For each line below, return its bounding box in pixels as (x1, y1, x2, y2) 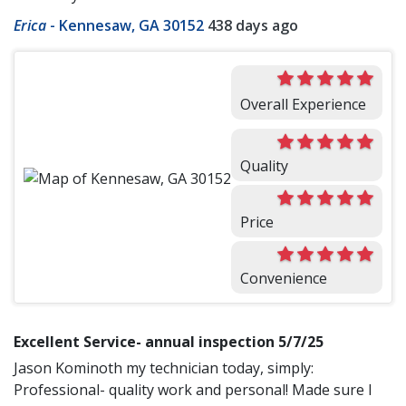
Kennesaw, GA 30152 (59, 15, 204, 36)
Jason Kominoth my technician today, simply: (14, 358, 314, 379)
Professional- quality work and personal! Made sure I (14, 380, 372, 401)
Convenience (240, 268, 327, 289)
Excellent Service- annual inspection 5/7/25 (14, 332, 324, 353)
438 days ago (208, 15, 298, 36)
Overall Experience (240, 94, 366, 115)
